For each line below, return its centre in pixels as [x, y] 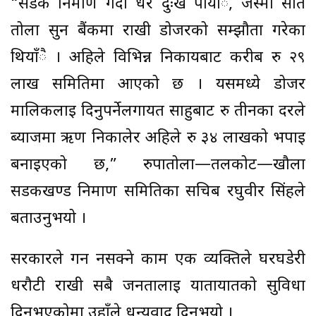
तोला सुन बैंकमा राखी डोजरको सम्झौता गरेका [158, 31]
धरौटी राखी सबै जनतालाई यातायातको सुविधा [158, 286]
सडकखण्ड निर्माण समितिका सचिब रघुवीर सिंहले [158, 192]
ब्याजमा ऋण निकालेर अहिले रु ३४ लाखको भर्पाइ [158, 138]
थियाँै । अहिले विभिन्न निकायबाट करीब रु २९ [158, 58]
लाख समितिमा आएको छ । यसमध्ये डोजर [158, 85]
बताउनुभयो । [48, 219]
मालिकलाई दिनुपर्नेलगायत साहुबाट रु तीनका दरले [158, 111]
